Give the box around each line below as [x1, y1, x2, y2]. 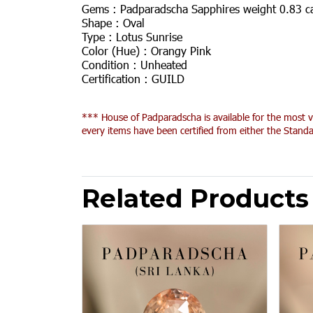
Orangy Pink [147, 43, 211, 58]
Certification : [82, 71, 148, 86]
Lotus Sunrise [112, 29, 182, 44]
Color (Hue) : [82, 43, 147, 58]
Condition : [82, 57, 137, 72]
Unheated [137, 57, 187, 72]
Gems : [82, 1, 117, 16]
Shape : [82, 15, 119, 30]
